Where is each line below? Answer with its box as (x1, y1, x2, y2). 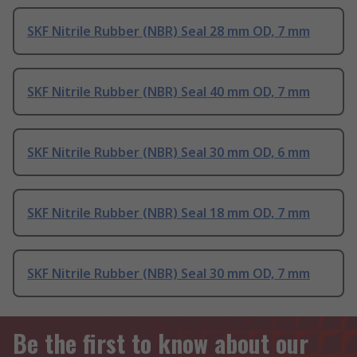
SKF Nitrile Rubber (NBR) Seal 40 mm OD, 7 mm (27, 83, 310, 101)
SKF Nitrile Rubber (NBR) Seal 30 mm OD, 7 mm (27, 265, 310, 283)
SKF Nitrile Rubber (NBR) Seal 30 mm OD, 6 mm (27, 143, 310, 162)
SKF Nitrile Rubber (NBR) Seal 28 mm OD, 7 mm (27, 22, 310, 41)
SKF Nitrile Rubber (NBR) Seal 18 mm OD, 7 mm (27, 204, 310, 222)
